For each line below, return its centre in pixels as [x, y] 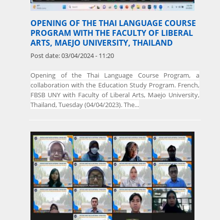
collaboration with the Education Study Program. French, [115, 85]
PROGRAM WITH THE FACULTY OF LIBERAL [112, 33]
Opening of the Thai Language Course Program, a [115, 75]
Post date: [46, 56]
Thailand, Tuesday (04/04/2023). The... [85, 105]
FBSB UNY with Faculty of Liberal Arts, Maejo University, [115, 95]
